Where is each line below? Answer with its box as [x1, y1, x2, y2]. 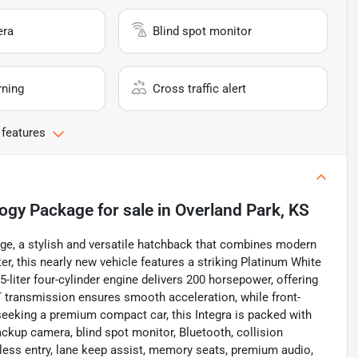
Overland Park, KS [175, 201, 309, 221]
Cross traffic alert [153, 82, 247, 97]
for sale [93, 201, 153, 221]
